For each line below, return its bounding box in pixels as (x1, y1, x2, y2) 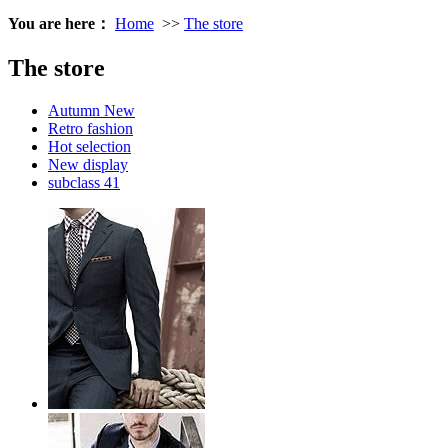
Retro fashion (48, 119, 133, 137)
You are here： (8, 15, 111, 32)
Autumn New (48, 101, 135, 119)
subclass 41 (48, 173, 120, 191)
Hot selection (48, 137, 131, 155)
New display (48, 155, 128, 173)
